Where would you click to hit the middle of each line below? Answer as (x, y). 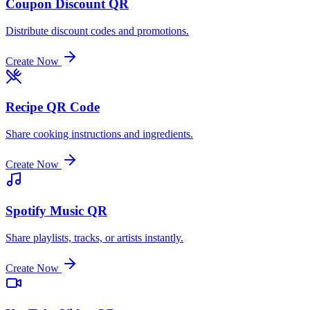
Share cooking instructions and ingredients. (99, 134)
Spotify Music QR (56, 210)
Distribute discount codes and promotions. (97, 30)
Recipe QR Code (53, 107)
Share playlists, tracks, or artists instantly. (94, 237)
